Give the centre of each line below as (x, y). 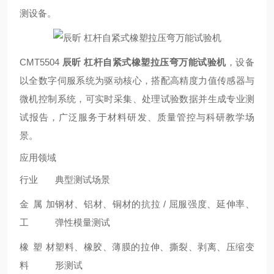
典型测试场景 (83, 180)
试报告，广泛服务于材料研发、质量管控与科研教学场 (137, 117)
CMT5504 (41, 62)
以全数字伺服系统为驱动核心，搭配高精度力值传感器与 (137, 80)
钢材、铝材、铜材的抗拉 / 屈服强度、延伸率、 (155, 204)
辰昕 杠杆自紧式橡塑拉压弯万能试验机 (144, 62)
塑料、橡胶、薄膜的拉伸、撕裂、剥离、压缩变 (155, 247)
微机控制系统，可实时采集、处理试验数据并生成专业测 (137, 99)
